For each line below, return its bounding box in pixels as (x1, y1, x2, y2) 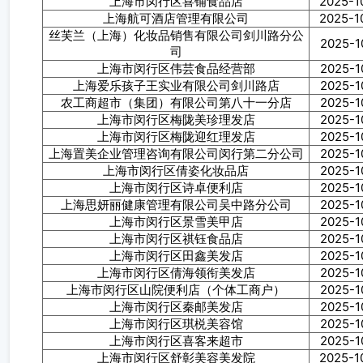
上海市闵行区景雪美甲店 (109, 214, 243, 229)
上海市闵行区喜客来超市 (109, 333, 243, 348)
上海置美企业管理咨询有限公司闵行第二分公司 (48, 146, 304, 161)
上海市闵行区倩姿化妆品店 (103, 163, 249, 178)
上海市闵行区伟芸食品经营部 (96, 61, 255, 76)
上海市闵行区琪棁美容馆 (109, 316, 243, 331)
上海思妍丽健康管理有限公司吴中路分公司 (60, 197, 292, 212)
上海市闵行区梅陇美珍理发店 (96, 112, 255, 127)
